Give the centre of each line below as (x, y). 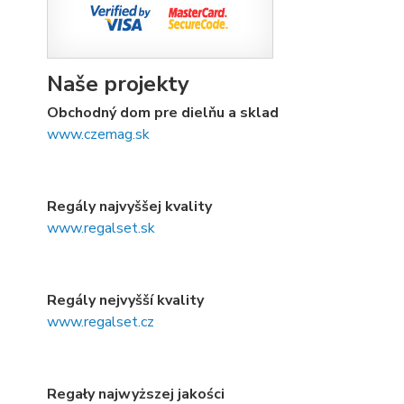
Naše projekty (118, 84)
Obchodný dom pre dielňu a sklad (163, 113)
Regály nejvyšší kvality (125, 300)
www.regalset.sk (101, 228)
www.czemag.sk (98, 134)
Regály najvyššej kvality (129, 207)
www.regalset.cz (101, 322)
